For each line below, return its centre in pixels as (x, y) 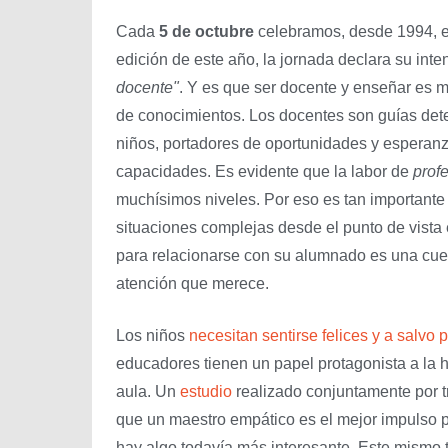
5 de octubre (206, 31)
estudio (206, 391)
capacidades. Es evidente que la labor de (264, 171)
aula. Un (148, 391)
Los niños (152, 335)
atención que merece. (192, 283)
